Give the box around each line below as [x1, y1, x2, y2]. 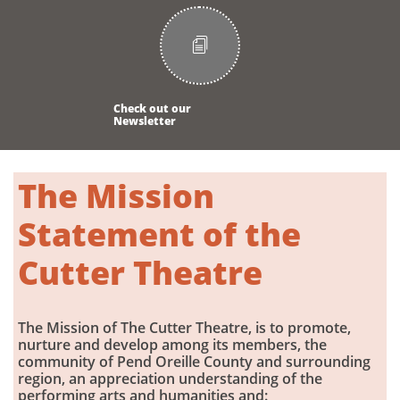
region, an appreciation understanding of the [18, 369, 322, 388]
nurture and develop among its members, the [18, 335, 327, 354]
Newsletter [112, 113, 176, 129]
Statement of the [18, 212, 301, 256]
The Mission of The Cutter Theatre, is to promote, [18, 318, 351, 337]
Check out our [112, 101, 191, 116]
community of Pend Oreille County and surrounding [18, 352, 371, 371]
